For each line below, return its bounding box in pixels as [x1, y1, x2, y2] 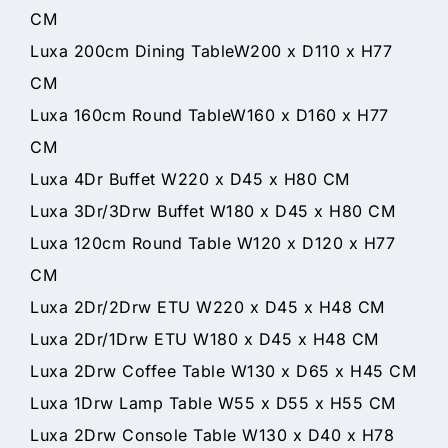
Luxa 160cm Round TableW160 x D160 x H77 [30, 104, 389, 125]
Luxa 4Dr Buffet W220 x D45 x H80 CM [30, 168, 350, 189]
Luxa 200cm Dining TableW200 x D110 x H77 [30, 40, 392, 61]
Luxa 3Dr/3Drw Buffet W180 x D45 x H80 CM [30, 200, 395, 221]
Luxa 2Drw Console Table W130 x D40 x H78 [30, 424, 394, 445]
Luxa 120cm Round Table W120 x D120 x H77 [30, 232, 395, 253]
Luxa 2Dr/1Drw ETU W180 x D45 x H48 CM [30, 328, 379, 349]
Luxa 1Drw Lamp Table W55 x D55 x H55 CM [30, 392, 396, 413]
